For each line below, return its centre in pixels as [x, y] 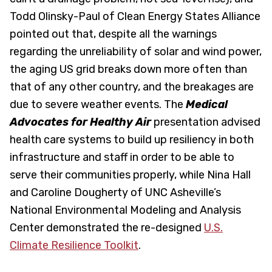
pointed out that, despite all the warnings [113, 34]
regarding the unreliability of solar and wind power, [136, 51]
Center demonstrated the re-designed [107, 227]
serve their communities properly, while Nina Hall [130, 175]
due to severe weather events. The [98, 104]
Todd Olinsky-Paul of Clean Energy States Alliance [135, 16]
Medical [207, 104]
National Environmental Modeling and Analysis [125, 210]
